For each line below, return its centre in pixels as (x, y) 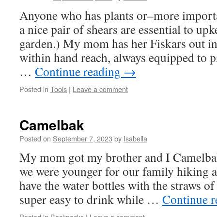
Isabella (135, 138)
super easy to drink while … (91, 199)
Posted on (35, 138)
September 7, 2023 (83, 138)
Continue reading (79, 71)
